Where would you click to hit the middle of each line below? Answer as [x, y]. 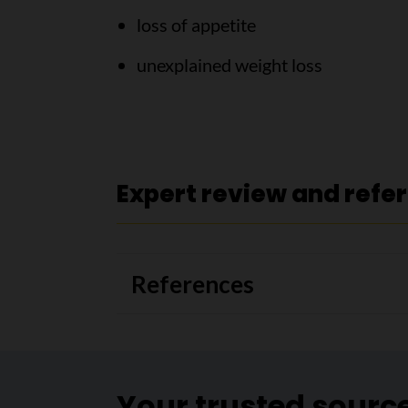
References [192, 284]
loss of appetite [196, 25]
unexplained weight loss [229, 65]
